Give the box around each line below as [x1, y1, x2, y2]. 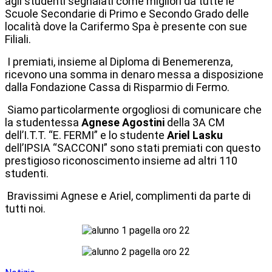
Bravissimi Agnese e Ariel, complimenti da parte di [5, 189, 251, 203]
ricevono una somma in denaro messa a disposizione [5, 68, 263, 81]
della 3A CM [165, 116, 225, 129]
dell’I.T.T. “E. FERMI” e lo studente [5, 129, 167, 142]
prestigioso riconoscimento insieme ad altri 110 [5, 154, 237, 168]
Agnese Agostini [81, 116, 165, 129]
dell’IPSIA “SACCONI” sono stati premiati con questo [5, 141, 260, 155]
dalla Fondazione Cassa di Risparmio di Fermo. [5, 81, 229, 94]
